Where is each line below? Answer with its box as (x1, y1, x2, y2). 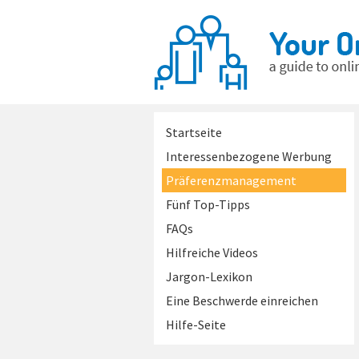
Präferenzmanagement (166, 172, 296, 188)
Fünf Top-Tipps (166, 196, 250, 212)
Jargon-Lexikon (166, 268, 252, 284)
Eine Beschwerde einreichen (166, 292, 318, 309)
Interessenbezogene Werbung (166, 148, 332, 164)
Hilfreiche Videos (166, 244, 258, 260)
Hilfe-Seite (166, 317, 226, 333)
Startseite (166, 124, 222, 140)
